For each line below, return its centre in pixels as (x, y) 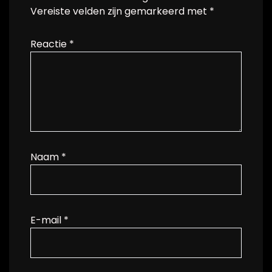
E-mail (47, 220)
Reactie (50, 44)
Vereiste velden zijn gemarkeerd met (120, 11)
